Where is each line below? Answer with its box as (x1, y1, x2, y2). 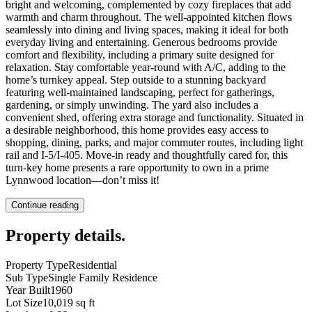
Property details (6, 226, 121, 244)
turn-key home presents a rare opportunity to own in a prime (6, 161, 269, 173)
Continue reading (11, 199, 79, 210)
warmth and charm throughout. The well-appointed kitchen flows (6, 10, 292, 23)
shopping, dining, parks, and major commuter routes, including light (6, 136, 303, 148)
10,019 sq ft (42, 296, 95, 309)
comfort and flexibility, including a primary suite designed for (6, 48, 274, 61)
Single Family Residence (48, 271, 157, 283)
